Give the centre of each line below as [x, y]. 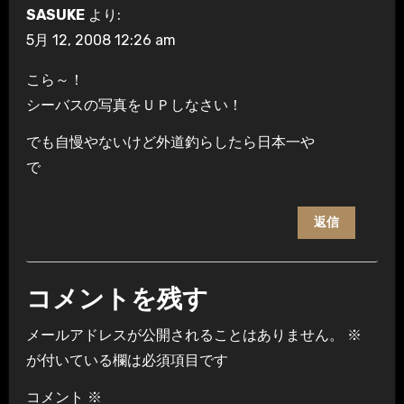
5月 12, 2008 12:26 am [101, 41]
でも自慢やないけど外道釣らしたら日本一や [170, 142]
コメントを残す [117, 301]
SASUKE [55, 15]
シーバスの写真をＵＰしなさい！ [134, 106]
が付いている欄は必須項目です [127, 361]
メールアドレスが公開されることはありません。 [184, 335]
